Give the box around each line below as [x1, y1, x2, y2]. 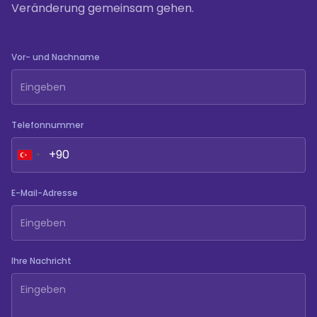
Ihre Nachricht [11, 255, 71, 267]
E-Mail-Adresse [11, 187, 78, 199]
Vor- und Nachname [11, 51, 100, 63]
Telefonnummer [11, 119, 83, 131]
